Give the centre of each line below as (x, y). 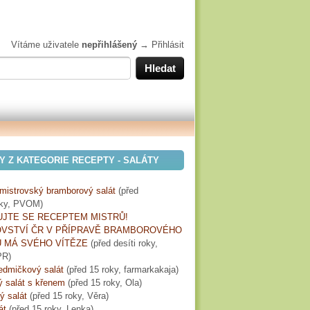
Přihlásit (168, 45)
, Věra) (95, 296)
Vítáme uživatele (46, 45)
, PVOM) (25, 204)
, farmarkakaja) (148, 270)
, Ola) (131, 283)
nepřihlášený (109, 45)
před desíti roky (124, 243)
